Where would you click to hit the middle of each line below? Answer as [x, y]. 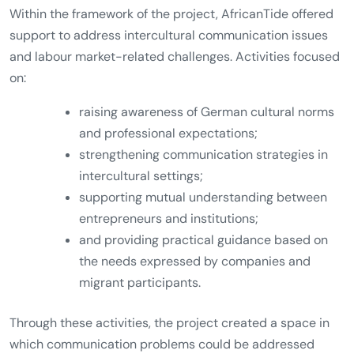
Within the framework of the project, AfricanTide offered [171, 14]
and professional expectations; [168, 134]
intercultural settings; [141, 176]
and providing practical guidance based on [203, 240]
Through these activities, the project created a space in [169, 323]
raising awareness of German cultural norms [207, 112]
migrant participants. [140, 283]
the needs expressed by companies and [195, 262]
